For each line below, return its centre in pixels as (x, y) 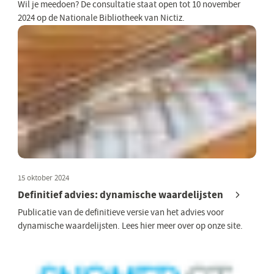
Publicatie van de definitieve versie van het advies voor (121, 212)
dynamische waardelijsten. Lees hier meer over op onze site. (131, 226)
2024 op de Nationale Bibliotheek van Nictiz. (102, 18)
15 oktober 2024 (44, 178)
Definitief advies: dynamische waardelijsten (121, 195)
